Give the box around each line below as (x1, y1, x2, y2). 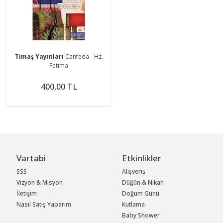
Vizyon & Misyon (16, 178, 63, 187)
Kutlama (122, 200, 145, 209)
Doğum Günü (122, 189, 160, 198)
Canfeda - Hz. (65, 52, 103, 61)
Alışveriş (122, 167, 146, 176)
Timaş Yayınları (14, 52, 65, 61)
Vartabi (16, 152, 46, 164)
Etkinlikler (122, 152, 162, 164)
